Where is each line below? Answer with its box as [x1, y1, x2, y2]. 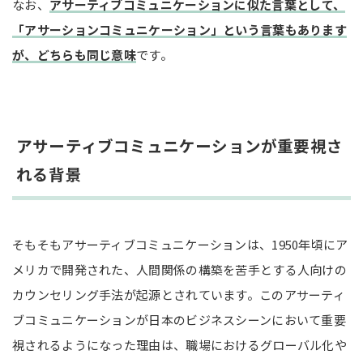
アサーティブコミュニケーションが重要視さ [16, 134, 343, 158]
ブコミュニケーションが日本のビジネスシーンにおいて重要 [12, 310, 347, 328]
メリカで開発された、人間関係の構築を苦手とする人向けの [12, 260, 348, 278]
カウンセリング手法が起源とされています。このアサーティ [12, 285, 346, 303]
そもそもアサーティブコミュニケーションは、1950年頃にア [12, 235, 348, 253]
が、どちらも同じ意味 [12, 45, 137, 63]
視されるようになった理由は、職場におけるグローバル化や [12, 335, 348, 353]
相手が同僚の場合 [78, 13, 171, 30]
